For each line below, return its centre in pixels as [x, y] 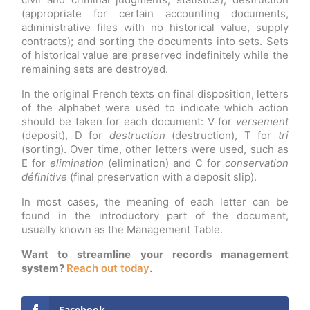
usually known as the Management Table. [122, 229]
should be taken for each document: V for [129, 121]
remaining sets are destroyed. [95, 69]
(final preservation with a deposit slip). [162, 176]
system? [44, 268]
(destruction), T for [225, 135]
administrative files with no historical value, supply [155, 27]
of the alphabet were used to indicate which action [155, 107]
